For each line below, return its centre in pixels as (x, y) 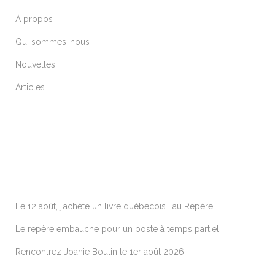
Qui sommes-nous (52, 42)
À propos (34, 19)
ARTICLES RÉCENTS (65, 170)
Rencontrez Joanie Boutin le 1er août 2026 (100, 252)
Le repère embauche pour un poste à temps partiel (117, 229)
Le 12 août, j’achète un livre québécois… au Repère (114, 207)
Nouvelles (35, 65)
